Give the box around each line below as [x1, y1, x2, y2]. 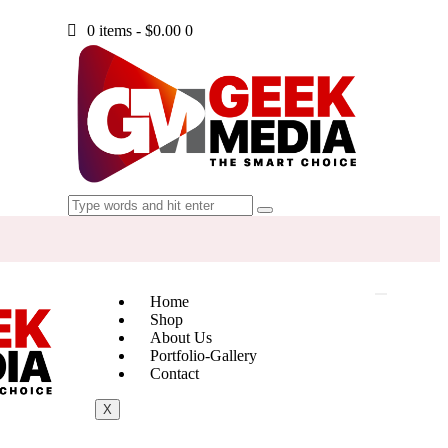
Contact [149, 364, 199, 382]
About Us [149, 328, 212, 346]
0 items [86, 22, 132, 39]
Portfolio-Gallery [149, 346, 257, 364]
